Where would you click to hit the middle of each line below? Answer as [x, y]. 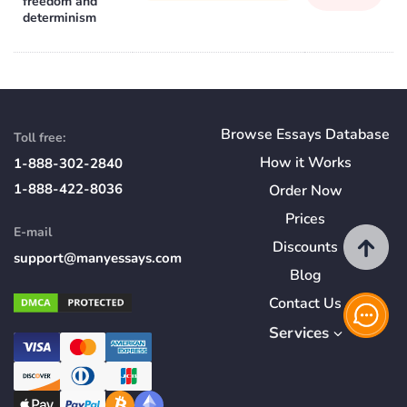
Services [298, 333]
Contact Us [305, 303]
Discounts [305, 247]
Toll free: [40, 137]
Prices [305, 218]
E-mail [33, 232]
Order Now [305, 190]
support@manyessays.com [98, 258]
